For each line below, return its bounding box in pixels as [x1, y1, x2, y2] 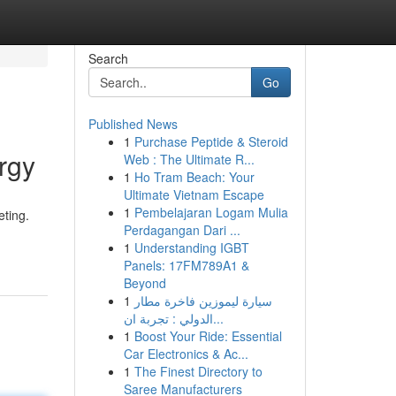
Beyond [123, 274, 166, 292]
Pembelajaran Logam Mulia [133, 203, 288, 221]
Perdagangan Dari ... [123, 221, 240, 239]
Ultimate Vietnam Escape [123, 186, 264, 203]
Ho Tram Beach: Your [133, 168, 255, 186]
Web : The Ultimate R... [123, 150, 255, 168]
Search [88, 49, 128, 67]
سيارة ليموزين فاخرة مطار [133, 292, 272, 309]
